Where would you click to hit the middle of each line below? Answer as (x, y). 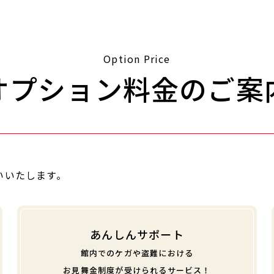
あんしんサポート (137, 235)
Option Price (137, 59)
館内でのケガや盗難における (137, 253)
